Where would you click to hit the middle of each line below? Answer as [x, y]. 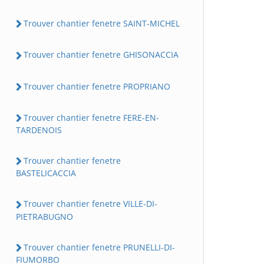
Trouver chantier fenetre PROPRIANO [97, 86]
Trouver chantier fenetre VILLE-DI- [90, 204]
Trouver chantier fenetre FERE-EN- [91, 117]
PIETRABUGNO [44, 216]
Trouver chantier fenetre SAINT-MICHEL [102, 24]
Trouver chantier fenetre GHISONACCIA [101, 55]
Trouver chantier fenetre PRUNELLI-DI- [99, 247]
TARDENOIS [39, 130]
